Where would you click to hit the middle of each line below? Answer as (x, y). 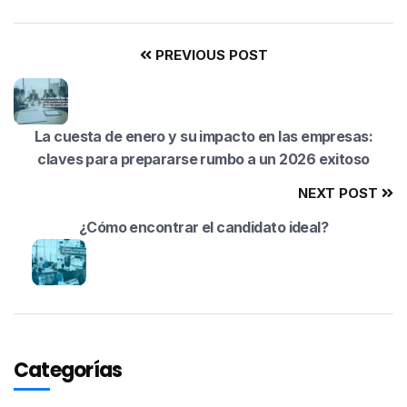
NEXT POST (340, 194)
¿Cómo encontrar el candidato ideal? (203, 228)
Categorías (68, 371)
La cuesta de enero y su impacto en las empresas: (203, 137)
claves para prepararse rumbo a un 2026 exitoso (203, 159)
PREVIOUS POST (209, 55)
